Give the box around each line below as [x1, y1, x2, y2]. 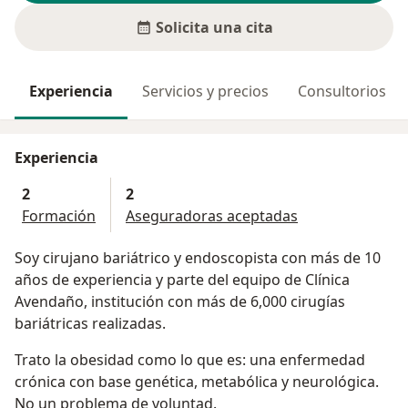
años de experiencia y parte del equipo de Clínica [15, 270, 350, 291]
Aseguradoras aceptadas [126, 206, 298, 227]
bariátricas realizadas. [15, 313, 166, 334]
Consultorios [298, 81, 386, 102]
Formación [22, 206, 96, 227]
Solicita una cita [155, 17, 273, 38]
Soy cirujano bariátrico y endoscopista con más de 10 [15, 248, 381, 269]
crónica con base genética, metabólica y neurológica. [15, 372, 379, 393]
